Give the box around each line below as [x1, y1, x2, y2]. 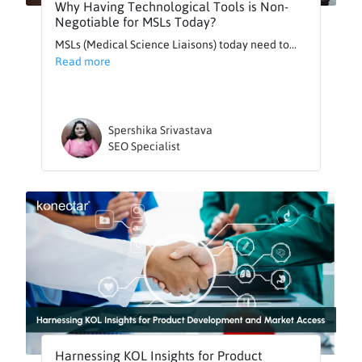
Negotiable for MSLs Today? [55, 14, 217, 29]
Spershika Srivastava [108, 123, 213, 137]
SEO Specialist [108, 139, 181, 153]
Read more [55, 54, 112, 68]
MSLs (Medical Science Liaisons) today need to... [55, 37, 297, 51]
